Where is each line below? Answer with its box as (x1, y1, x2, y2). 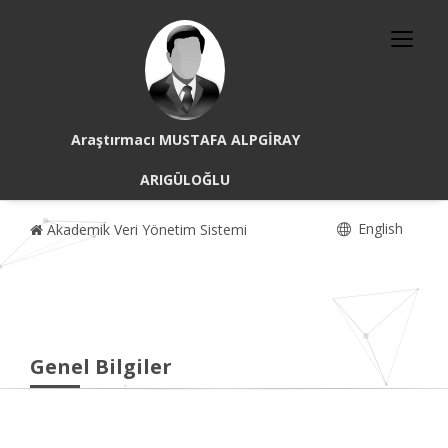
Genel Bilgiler (30, 353, 172, 380)
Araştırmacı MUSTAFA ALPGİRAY (70, 130, 300, 149)
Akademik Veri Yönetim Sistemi (43, 220, 247, 239)
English (354, 219, 403, 238)
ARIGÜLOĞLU (140, 170, 231, 189)
